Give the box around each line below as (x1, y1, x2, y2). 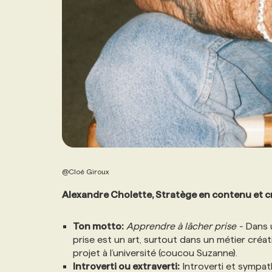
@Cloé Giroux (62, 168, 109, 175)
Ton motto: (73, 221, 124, 231)
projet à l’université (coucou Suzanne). (73, 248, 237, 258)
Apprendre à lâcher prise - (126, 221, 243, 231)
